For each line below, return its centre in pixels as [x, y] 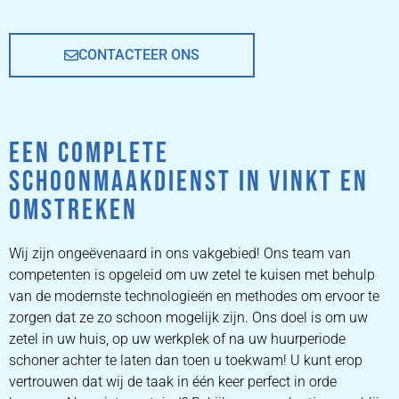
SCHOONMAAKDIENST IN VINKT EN [189, 183]
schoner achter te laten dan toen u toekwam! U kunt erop [186, 361]
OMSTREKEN [73, 211]
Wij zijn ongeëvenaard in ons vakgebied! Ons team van [180, 254]
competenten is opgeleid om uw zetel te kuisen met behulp [192, 275]
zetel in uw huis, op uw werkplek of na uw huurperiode [177, 339]
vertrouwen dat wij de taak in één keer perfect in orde [173, 382]
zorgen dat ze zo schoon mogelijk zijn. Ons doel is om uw [188, 318]
